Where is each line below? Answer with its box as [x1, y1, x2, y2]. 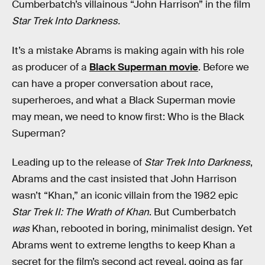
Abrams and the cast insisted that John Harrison [12, 173, 237, 186]
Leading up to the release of [12, 156, 144, 169]
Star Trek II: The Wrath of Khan [12, 206, 149, 219]
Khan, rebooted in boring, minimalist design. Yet [30, 222, 253, 235]
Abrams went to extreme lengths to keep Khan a [12, 239, 235, 252]
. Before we [198, 60, 249, 73]
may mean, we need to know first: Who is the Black [12, 110, 244, 123]
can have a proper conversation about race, [12, 77, 213, 90]
